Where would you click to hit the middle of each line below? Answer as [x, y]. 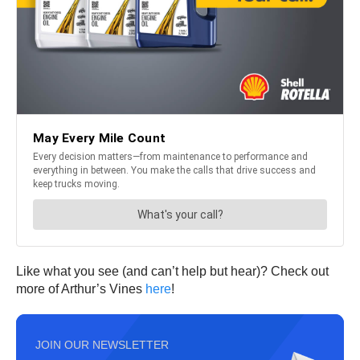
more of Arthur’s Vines [81, 289]
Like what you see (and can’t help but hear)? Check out [172, 272]
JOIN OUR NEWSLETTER [102, 345]
